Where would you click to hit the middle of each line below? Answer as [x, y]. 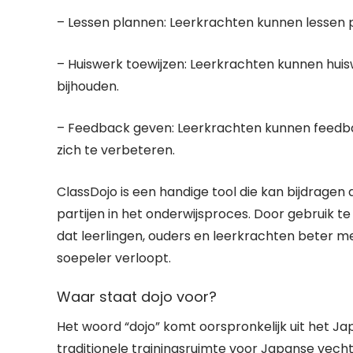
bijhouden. [88, 86]
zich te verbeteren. [116, 150]
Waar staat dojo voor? [137, 297]
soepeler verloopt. [114, 258]
